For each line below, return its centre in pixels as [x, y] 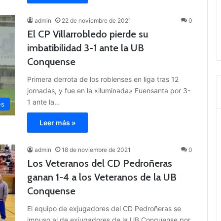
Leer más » [57, 123]
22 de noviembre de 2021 [96, 21]
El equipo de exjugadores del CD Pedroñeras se [104, 209]
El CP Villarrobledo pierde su [88, 34]
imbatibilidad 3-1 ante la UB [86, 48]
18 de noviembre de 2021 [96, 150]
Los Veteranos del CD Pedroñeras [100, 164]
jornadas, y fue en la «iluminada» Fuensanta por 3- [109, 91]
